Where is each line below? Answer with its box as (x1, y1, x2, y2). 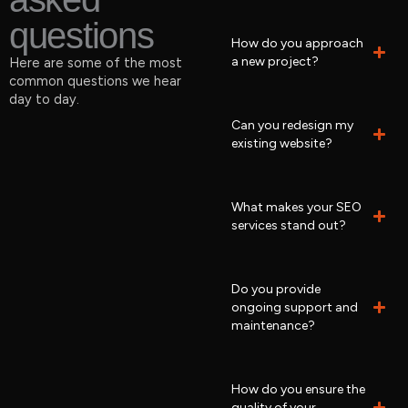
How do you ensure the (231, 381, 366, 397)
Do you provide (231, 280, 321, 297)
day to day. (9, 90, 79, 107)
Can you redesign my (231, 117, 354, 133)
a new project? (231, 53, 320, 69)
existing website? (231, 135, 333, 151)
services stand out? (231, 217, 347, 233)
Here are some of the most (9, 54, 182, 71)
